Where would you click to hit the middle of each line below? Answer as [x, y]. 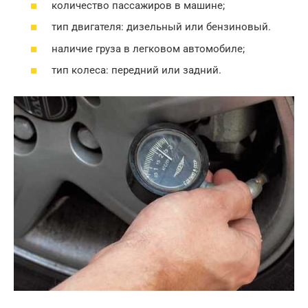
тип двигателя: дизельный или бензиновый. [161, 27]
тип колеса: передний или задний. [136, 70]
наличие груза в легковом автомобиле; [148, 48]
